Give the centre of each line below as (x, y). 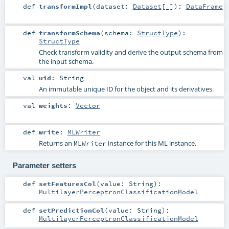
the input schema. (66, 61)
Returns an (56, 143)
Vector (88, 106)
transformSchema (69, 33)
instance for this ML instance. (151, 143)
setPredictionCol (71, 210)
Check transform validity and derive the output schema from (131, 52)
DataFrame (204, 6)
